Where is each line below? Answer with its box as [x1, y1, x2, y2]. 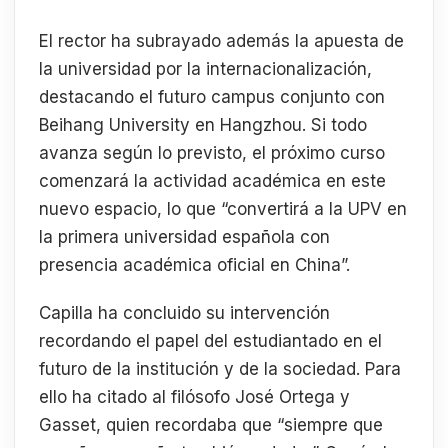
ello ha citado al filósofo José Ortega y [39, 386, 350, 407]
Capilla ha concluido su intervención [39, 302, 330, 323]
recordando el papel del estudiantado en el [39, 330, 382, 351]
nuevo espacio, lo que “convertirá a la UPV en [39, 199, 407, 220]
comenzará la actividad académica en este [39, 171, 386, 192]
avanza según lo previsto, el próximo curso [39, 143, 385, 164]
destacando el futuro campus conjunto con [39, 87, 385, 108]
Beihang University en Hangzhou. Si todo [39, 115, 367, 136]
